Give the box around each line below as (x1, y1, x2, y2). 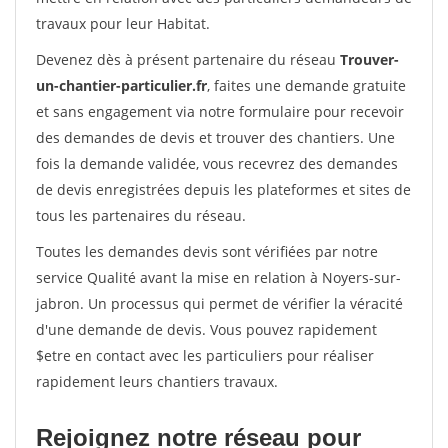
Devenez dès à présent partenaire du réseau (36, 50, 340, 69)
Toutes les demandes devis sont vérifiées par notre (36, 242, 378, 261)
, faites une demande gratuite (207, 76, 406, 95)
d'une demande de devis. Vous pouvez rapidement (36, 320, 377, 339)
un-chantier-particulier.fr (36, 76, 207, 95)
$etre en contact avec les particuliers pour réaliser (36, 346, 374, 365)
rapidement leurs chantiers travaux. (36, 372, 278, 391)
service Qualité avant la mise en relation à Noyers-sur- (36, 268, 401, 287)
